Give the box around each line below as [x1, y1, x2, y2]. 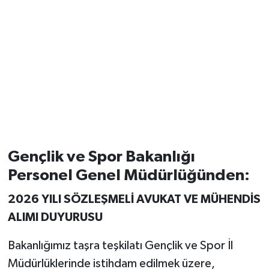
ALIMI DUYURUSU [7, 211, 103, 223]
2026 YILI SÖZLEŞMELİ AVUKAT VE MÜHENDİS [7, 193, 261, 205]
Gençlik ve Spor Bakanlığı [7, 149, 195, 165]
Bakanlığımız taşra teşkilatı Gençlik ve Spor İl [7, 239, 233, 252]
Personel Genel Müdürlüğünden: [7, 168, 250, 184]
